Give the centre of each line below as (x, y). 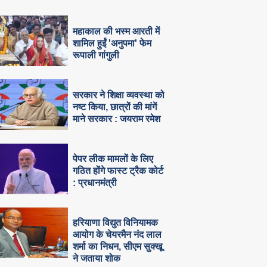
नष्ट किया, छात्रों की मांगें (115, 107)
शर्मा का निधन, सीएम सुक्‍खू (118, 247)
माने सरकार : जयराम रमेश (117, 119)
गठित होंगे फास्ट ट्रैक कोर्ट (118, 171)
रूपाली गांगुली (96, 55)
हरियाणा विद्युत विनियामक (116, 223)
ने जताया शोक (97, 259)
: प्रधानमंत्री (95, 183)
